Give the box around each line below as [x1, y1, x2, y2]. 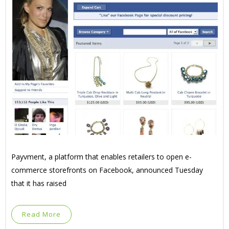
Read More [22, 210, 61, 219]
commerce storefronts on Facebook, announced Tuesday [11, 165, 203, 175]
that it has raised [11, 178, 66, 188]
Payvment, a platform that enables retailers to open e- [11, 152, 192, 162]
